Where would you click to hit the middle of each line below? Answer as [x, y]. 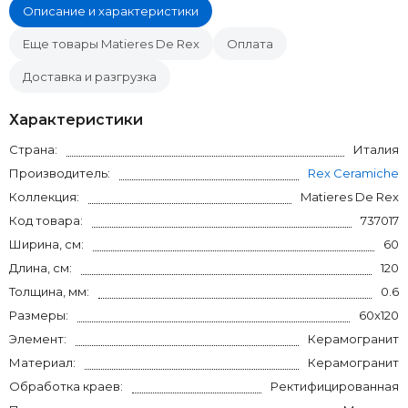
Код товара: [46, 220]
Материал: [42, 362]
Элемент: [38, 339]
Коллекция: [44, 197]
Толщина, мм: [49, 291]
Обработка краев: [66, 386]
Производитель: [60, 173]
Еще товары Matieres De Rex [111, 44]
